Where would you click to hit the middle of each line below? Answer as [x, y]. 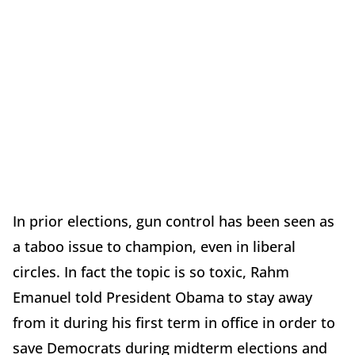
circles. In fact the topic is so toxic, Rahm [151, 272]
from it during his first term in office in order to [174, 323]
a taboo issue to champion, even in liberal [154, 246]
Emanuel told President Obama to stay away [162, 297]
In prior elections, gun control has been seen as [174, 221]
